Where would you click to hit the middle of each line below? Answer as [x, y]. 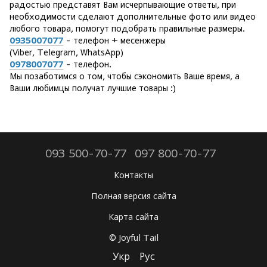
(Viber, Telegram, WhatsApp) [66, 52]
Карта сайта [133, 217]
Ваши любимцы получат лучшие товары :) [93, 88]
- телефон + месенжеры [114, 40]
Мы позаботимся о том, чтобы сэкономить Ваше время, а [125, 76]
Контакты [133, 175]
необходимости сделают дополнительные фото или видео [133, 16]
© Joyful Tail [133, 237]
